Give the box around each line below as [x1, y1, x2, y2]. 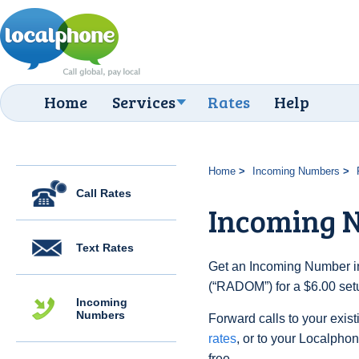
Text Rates [76, 241, 134, 254]
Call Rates [76, 187, 131, 200]
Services [112, 91, 175, 113]
